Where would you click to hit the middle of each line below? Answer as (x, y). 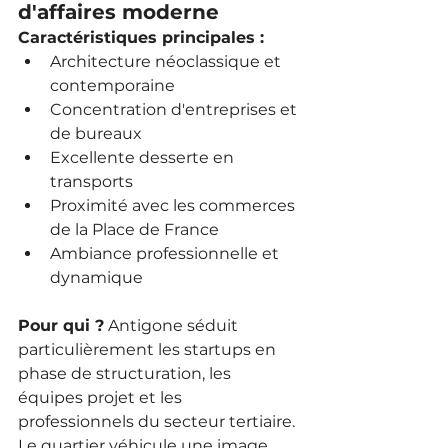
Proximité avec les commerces (174, 205)
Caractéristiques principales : (141, 37)
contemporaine (112, 85)
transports (91, 181)
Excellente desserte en (144, 157)
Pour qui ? (61, 325)
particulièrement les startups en (149, 349)
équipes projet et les (102, 397)
